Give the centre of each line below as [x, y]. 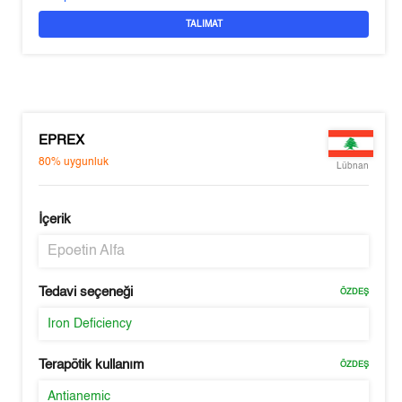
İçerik [55, 219]
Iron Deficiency [90, 324]
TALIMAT [204, 24]
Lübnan [352, 166]
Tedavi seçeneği [86, 292]
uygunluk [87, 162]
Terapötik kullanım [92, 365]
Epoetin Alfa [87, 251]
